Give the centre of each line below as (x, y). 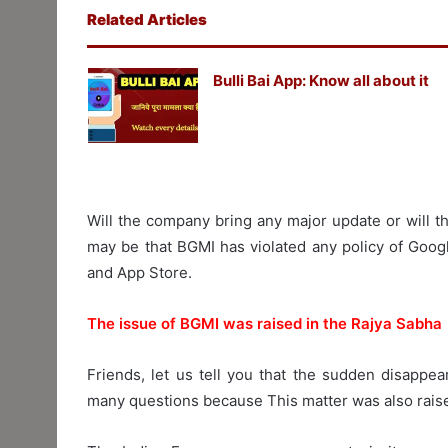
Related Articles (147, 19)
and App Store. (139, 272)
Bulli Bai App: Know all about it (320, 80)
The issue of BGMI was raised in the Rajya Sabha (264, 323)
